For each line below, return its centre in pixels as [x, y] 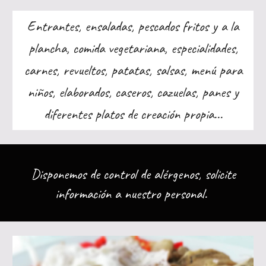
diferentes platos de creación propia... [133, 114]
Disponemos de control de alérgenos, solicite [133, 174]
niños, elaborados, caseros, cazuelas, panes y [133, 92]
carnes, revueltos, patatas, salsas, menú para [133, 70]
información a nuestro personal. [133, 194]
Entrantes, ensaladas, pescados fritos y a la [133, 26]
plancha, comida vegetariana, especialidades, [133, 48]
